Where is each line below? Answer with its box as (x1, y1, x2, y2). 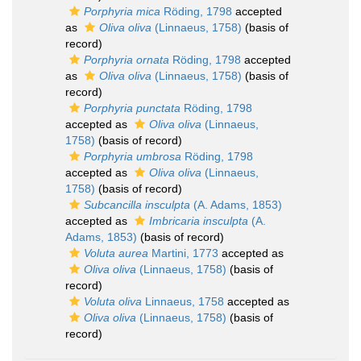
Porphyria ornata (84, 53, 169, 66)
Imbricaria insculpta (149, 214, 248, 227)
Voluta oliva (84, 295, 142, 308)
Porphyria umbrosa (84, 150, 181, 163)
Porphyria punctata (84, 102, 180, 114)
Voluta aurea (84, 247, 148, 259)
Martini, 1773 (148, 247, 218, 259)
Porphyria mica (84, 5, 160, 18)
